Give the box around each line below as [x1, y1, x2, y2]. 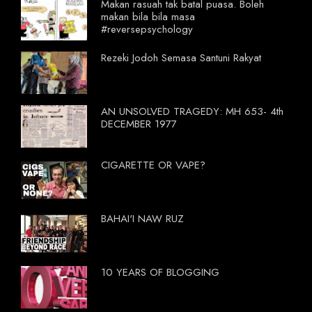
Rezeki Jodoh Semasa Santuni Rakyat [101, 49, 261, 65]
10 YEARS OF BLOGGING [101, 264, 219, 280]
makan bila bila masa [101, 8, 195, 24]
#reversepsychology [101, 21, 193, 37]
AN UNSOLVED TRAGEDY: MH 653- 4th [101, 103, 283, 119]
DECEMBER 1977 [101, 116, 177, 132]
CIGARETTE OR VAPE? [101, 157, 205, 173]
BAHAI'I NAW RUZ [101, 210, 184, 226]
